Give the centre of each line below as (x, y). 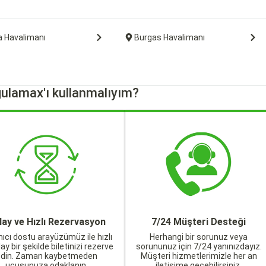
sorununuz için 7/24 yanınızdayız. (199, 246)
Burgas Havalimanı (169, 37)
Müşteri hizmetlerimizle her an (199, 256)
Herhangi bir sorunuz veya (199, 237)
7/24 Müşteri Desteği (199, 222)
